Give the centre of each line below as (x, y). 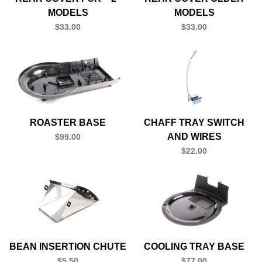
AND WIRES (194, 136)
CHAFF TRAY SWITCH (194, 122)
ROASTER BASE (68, 122)
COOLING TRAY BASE (194, 246)
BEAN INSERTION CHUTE (68, 246)
